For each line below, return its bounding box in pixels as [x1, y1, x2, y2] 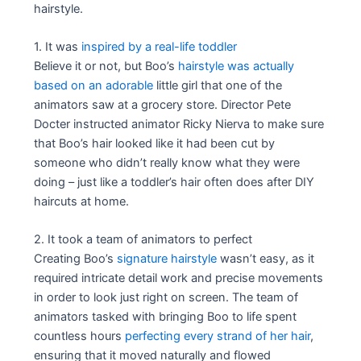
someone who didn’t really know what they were [34, 155, 301, 170]
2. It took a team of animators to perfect [34, 232, 253, 247]
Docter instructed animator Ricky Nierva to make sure [34, 116, 325, 131]
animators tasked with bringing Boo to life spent [34, 309, 297, 325]
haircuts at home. [34, 193, 130, 209]
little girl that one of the [153, 77, 283, 93]
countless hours [34, 329, 126, 344]
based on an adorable [34, 77, 154, 93]
